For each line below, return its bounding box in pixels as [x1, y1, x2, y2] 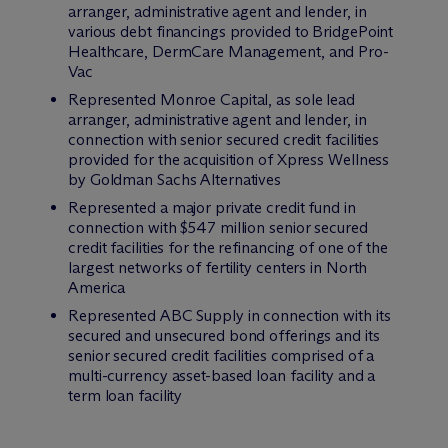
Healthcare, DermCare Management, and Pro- [68, 42, 389, 61]
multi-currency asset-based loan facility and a [68, 366, 376, 385]
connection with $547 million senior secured [68, 218, 368, 237]
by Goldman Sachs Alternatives [68, 170, 282, 189]
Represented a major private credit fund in [68, 198, 356, 217]
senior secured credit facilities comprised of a [68, 346, 375, 365]
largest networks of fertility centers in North [68, 258, 368, 277]
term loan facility [68, 386, 183, 405]
